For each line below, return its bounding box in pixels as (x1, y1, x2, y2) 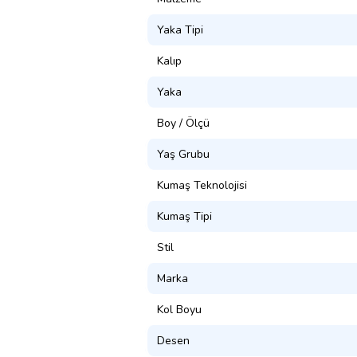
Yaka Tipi (157, 22, 203, 37)
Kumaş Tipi (157, 208, 212, 224)
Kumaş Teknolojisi (157, 177, 247, 193)
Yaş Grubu (157, 146, 210, 162)
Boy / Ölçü (157, 115, 210, 131)
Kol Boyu (157, 301, 202, 317)
